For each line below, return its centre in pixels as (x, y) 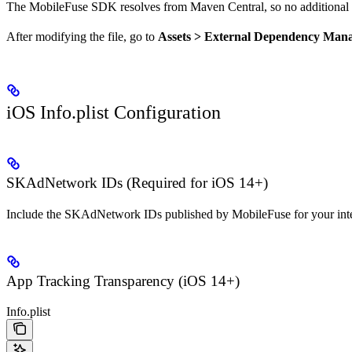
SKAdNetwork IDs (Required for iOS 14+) (137, 183)
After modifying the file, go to (82, 37)
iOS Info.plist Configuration (114, 113)
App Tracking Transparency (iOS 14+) (123, 281)
